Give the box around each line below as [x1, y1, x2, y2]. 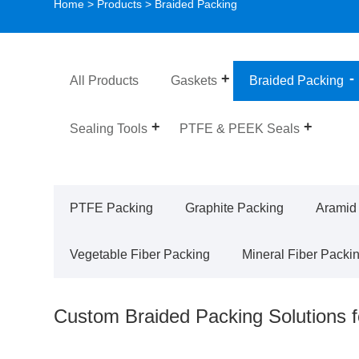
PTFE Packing [70, 200, 154, 215]
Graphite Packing [185, 200, 284, 215]
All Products [70, 73, 139, 87]
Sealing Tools [70, 121, 148, 135]
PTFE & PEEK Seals [179, 121, 301, 135]
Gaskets [171, 73, 218, 87]
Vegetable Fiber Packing [70, 247, 211, 261]
